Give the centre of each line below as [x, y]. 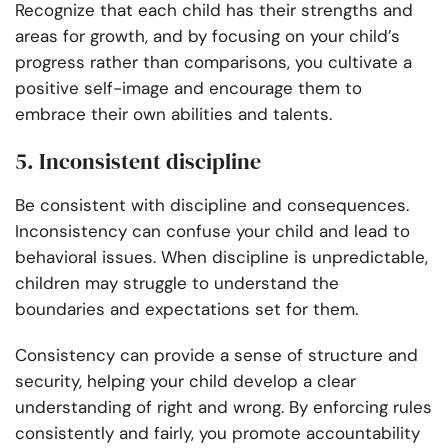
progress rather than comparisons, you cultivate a [213, 62]
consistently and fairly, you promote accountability [217, 433]
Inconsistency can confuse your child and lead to [212, 231]
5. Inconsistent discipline [138, 161]
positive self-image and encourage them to [188, 88]
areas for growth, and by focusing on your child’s [207, 36]
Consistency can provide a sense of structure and [216, 355]
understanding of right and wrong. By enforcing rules [223, 407]
